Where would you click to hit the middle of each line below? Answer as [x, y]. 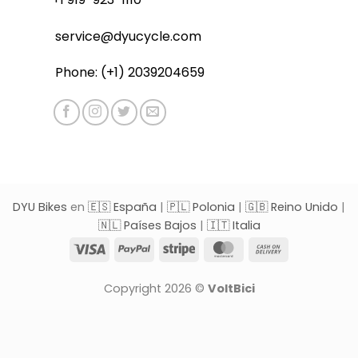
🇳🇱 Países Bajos [147, 225]
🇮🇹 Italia [233, 225]
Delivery [306, 284]
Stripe [211, 247]
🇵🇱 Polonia [201, 207]
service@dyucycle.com [128, 36]
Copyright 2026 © [155, 289]
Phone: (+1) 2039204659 [128, 73]
